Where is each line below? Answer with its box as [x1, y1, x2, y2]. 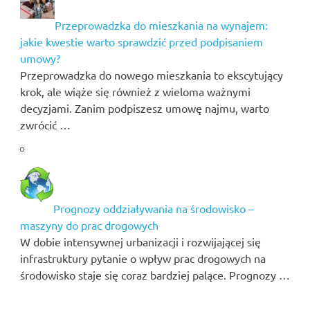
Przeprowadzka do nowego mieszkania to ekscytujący [19, 68, 283, 82]
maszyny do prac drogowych [19, 218, 158, 232]
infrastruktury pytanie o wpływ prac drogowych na [19, 251, 266, 266]
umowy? [19, 51, 60, 66]
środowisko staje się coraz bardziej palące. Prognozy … [19, 268, 290, 282]
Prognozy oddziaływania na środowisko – [53, 201, 254, 216]
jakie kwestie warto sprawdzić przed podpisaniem [19, 35, 263, 49]
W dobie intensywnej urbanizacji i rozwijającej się [19, 235, 261, 249]
